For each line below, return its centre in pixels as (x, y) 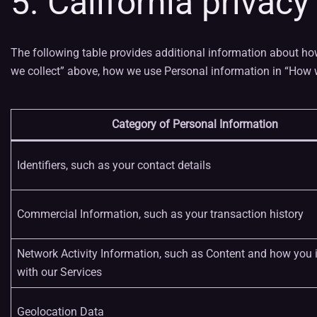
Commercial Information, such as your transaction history (160, 214)
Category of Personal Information (195, 124)
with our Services (59, 272)
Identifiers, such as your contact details (114, 165)
